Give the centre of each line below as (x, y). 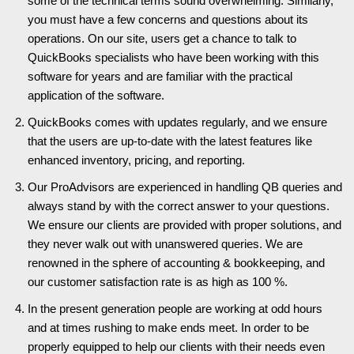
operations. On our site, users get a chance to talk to (162, 38)
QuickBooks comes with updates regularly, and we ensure (177, 122)
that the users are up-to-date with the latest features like (170, 141)
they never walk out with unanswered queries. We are (165, 244)
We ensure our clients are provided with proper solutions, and (185, 225)
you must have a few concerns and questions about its (168, 19)
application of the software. (96, 95)
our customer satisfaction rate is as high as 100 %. (158, 282)
